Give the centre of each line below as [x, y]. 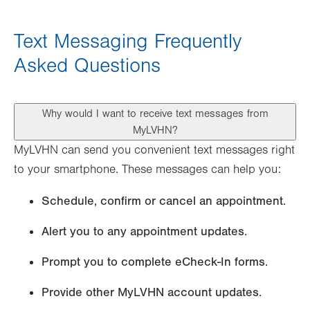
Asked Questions [87, 66]
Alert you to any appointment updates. [144, 232]
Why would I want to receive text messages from [155, 114]
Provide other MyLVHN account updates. [152, 293]
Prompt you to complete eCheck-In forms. [155, 262]
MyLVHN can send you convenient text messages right [154, 151]
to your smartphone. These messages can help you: [147, 170]
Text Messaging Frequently [128, 42]
